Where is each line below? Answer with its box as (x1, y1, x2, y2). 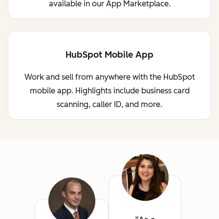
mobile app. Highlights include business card (29, 86, 190, 95)
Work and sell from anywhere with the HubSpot (24, 72, 195, 82)
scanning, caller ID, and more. (57, 99, 162, 109)
